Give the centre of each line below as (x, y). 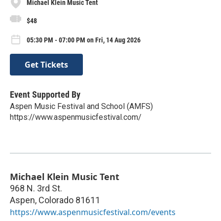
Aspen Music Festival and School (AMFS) (81, 106)
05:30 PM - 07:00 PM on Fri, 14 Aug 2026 (84, 40)
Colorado (56, 200)
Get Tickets (46, 64)
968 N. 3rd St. (36, 188)
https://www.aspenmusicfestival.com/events (93, 212)
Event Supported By (45, 94)
